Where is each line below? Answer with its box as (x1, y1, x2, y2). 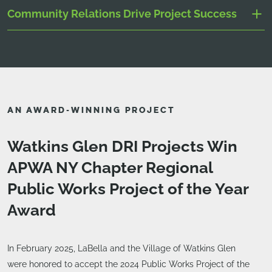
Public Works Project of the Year (7, 179, 248, 198)
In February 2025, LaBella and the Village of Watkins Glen (7, 243, 236, 253)
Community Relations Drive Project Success (7, 7, 237, 20)
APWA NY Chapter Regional (7, 158, 212, 177)
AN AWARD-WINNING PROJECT (7, 104, 175, 115)
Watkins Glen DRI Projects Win (7, 137, 237, 155)
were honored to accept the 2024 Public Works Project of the (7, 259, 250, 269)
